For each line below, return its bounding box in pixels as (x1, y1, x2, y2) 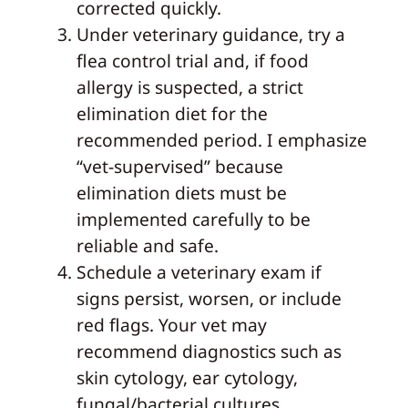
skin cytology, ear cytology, (76, 365, 298, 391)
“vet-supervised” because (76, 154, 283, 179)
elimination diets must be (76, 180, 287, 206)
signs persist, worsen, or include (76, 286, 342, 311)
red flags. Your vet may (76, 312, 267, 338)
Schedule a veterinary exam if (76, 260, 321, 285)
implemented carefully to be (76, 207, 311, 232)
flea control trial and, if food (76, 48, 309, 74)
